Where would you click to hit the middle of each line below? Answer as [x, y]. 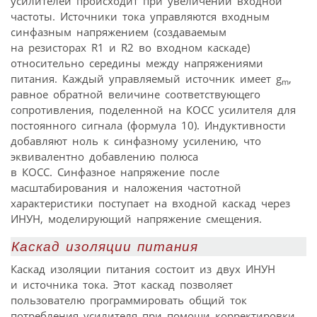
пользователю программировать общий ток [129, 300]
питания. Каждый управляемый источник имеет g [146, 78]
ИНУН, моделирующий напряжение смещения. [136, 218]
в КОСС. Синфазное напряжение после [115, 172]
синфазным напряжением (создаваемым [119, 31]
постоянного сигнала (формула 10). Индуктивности [148, 125]
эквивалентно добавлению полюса [104, 156]
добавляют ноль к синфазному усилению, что [136, 140]
